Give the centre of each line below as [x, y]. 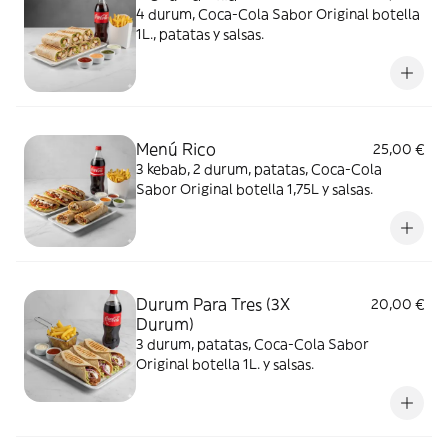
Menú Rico [176, 149]
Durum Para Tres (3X [213, 304]
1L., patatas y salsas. [200, 34]
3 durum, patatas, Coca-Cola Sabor [252, 344]
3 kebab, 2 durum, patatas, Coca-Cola [259, 169]
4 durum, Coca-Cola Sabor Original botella [278, 14]
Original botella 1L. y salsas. [225, 364]
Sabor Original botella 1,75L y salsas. [254, 189]
